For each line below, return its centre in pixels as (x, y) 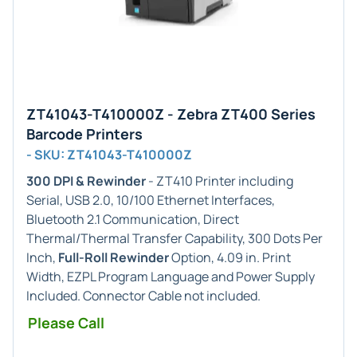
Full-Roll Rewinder (114, 257)
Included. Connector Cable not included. (143, 296)
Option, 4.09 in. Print (230, 257)
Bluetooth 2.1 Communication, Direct (133, 219)
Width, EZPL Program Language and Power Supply (171, 277)
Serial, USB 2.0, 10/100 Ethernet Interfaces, (151, 200)
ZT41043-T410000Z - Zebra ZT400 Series (171, 114)
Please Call (66, 323)
